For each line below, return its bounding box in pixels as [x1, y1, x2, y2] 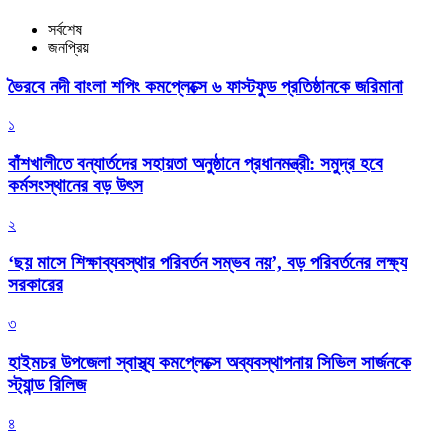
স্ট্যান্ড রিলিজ [8, 373, 86, 395]
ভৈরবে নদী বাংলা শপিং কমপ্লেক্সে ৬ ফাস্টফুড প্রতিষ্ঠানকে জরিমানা [8, 75, 403, 97]
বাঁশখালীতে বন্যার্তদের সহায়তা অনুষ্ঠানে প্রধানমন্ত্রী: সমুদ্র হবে [8, 152, 383, 174]
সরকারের [8, 274, 63, 296]
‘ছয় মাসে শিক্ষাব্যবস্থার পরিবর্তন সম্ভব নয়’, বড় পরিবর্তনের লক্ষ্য [8, 252, 407, 274]
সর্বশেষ [48, 20, 82, 38]
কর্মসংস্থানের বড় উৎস [8, 174, 143, 196]
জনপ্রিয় [48, 38, 89, 56]
